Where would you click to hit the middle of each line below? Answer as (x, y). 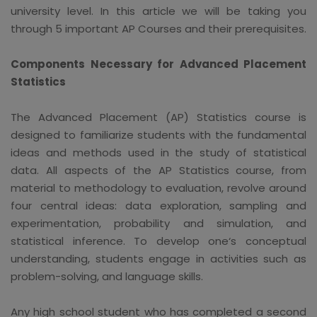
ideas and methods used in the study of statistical (158, 152)
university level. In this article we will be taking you (158, 11)
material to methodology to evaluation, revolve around (158, 188)
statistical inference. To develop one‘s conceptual (158, 241)
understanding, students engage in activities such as (158, 258)
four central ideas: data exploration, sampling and (158, 205)
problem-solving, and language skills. (107, 276)
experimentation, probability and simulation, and (158, 223)
